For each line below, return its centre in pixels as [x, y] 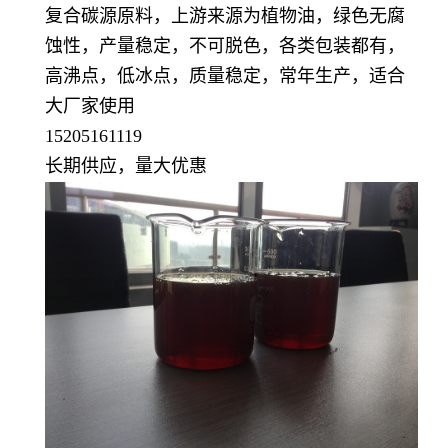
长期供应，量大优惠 [126, 166]
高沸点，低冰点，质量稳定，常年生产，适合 [225, 76]
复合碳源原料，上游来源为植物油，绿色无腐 [225, 16]
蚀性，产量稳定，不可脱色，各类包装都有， [225, 46]
